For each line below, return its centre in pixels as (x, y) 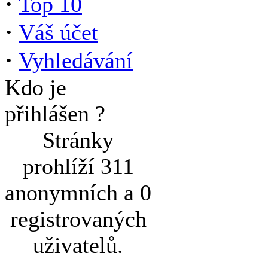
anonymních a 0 (78, 193)
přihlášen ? (55, 114)
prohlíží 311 (78, 166)
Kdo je (36, 87)
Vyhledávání (76, 60)
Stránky (78, 140)
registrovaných (78, 219)
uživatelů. (78, 245)
